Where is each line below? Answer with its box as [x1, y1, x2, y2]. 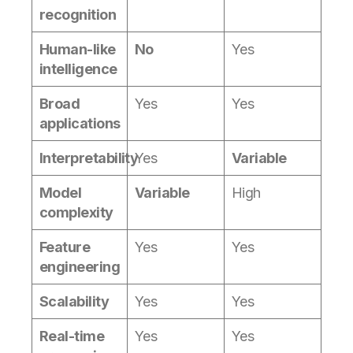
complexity [39, 203, 113, 221]
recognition [39, 6, 117, 23]
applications [39, 114, 121, 132]
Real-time [39, 327, 105, 344]
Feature [39, 238, 91, 255]
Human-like [39, 40, 116, 58]
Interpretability [39, 149, 139, 166]
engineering [39, 258, 121, 275]
